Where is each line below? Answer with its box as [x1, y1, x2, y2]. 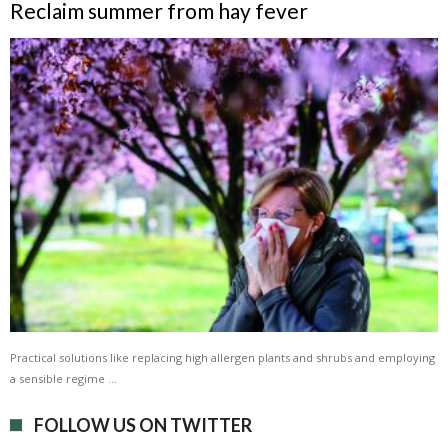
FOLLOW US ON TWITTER [34, 414, 252, 437]
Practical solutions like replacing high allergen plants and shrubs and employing [10, 350, 435, 366]
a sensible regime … [10, 371, 117, 387]
